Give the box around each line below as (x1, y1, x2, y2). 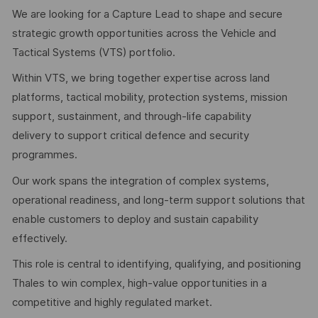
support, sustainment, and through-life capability (11, 110, 251, 124)
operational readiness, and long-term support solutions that (11, 193, 305, 207)
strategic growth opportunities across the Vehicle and (11, 26, 276, 40)
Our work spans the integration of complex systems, (11, 174, 269, 187)
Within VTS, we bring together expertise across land (11, 72, 270, 85)
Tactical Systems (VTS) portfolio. (11, 45, 175, 59)
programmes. (11, 148, 77, 162)
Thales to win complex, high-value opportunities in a (11, 277, 267, 290)
